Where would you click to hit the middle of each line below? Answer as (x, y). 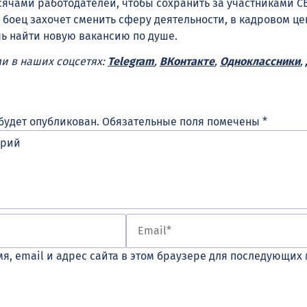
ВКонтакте (187, 61)
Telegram (131, 61)
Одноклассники (260, 61)
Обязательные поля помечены (182, 121)
